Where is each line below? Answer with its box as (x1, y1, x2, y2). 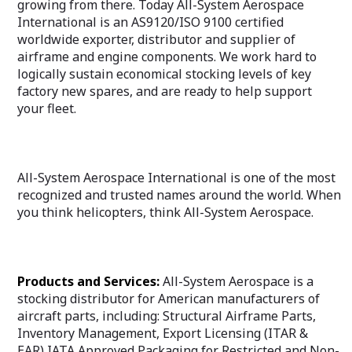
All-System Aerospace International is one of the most (17, 169, 335, 186)
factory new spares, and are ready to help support (17, 82, 312, 100)
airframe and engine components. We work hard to (17, 48, 317, 65)
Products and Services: (17, 273, 159, 290)
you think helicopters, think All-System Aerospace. (17, 203, 313, 221)
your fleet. (17, 100, 76, 117)
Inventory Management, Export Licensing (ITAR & (17, 324, 308, 342)
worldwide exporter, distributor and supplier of (17, 31, 295, 48)
